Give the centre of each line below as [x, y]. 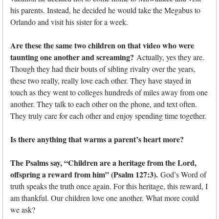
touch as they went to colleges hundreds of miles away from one [109, 92]
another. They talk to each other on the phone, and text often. [104, 104]
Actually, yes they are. [169, 57]
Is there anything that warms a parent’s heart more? [97, 139]
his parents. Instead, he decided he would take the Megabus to [105, 10]
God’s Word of [182, 175]
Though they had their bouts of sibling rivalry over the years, [103, 69]
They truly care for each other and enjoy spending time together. [108, 116]
